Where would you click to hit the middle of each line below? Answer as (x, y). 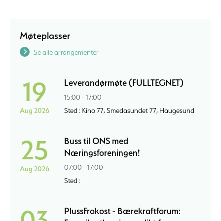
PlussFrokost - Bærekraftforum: (122, 211)
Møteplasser (45, 36)
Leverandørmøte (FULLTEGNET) (124, 83)
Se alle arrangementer (66, 53)
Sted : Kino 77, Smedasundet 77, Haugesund (129, 111)
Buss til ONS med (96, 141)
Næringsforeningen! (102, 153)
